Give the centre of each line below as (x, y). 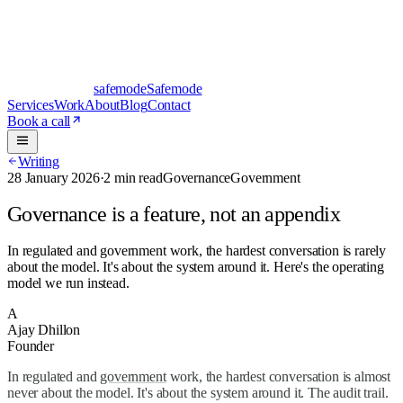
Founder (31, 345)
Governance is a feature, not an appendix (174, 214)
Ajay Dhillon (44, 329)
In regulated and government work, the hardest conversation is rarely (197, 250)
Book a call (39, 121)
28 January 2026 (54, 178)
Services (31, 105)
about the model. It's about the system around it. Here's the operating (196, 266)
